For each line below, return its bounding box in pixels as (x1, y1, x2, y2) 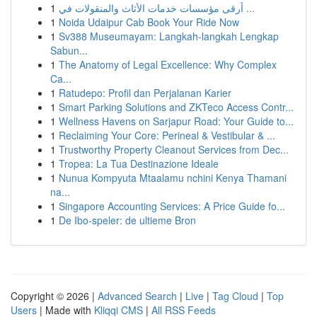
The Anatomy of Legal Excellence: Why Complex (59, 57, 277, 71)
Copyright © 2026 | (11, 289, 98, 303)
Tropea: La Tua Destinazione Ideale (59, 156, 219, 171)
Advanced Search (98, 289, 177, 303)
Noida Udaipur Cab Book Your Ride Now (59, 15, 239, 29)
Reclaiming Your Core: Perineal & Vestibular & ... (59, 128, 275, 142)
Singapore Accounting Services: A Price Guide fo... (59, 199, 285, 213)
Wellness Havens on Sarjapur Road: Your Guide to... (59, 114, 294, 128)
